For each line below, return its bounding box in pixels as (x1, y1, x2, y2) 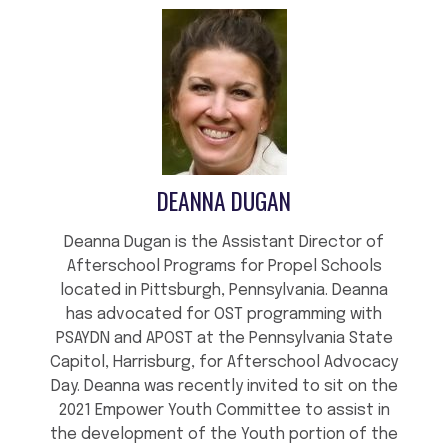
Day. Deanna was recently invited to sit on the (50, 378, 398, 396)
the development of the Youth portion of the (50, 426, 398, 444)
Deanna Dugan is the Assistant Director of (64, 234, 384, 252)
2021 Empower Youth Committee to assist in (58, 402, 390, 420)
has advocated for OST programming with (66, 306, 382, 324)
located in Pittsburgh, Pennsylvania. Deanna (60, 282, 388, 300)
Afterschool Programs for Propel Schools (66, 258, 382, 276)
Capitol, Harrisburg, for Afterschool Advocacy (50, 354, 398, 372)
